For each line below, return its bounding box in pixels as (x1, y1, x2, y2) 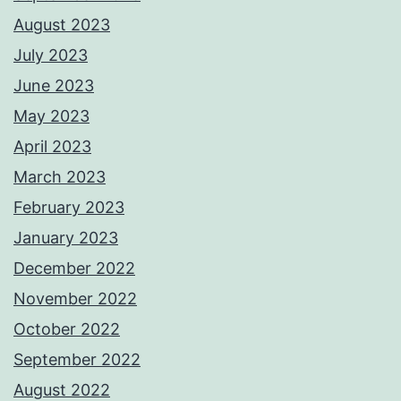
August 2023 (13, 15, 110, 35)
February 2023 (13, 198, 124, 218)
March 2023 (13, 167, 106, 187)
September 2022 (13, 350, 141, 370)
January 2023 (13, 228, 118, 248)
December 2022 (13, 259, 135, 278)
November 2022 (13, 289, 137, 309)
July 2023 (13, 46, 88, 65)
